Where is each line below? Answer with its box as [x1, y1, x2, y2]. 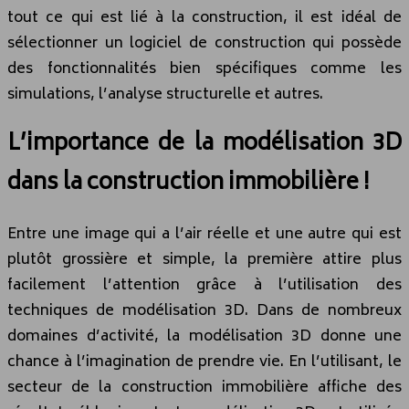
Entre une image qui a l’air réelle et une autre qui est [7, 222, 402, 248]
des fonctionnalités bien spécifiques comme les [7, 56, 402, 82]
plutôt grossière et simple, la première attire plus [7, 247, 402, 274]
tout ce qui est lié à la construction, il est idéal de [7, 5, 402, 31]
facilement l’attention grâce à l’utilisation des [7, 273, 402, 299]
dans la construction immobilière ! [7, 164, 370, 204]
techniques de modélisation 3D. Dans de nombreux [7, 299, 402, 325]
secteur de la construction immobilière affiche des [7, 375, 402, 402]
